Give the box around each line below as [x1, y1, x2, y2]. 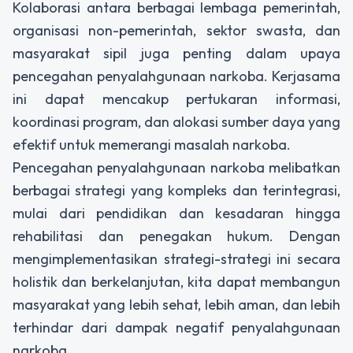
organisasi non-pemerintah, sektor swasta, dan [13, 20, 340, 39]
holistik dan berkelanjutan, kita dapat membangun [13, 272, 340, 291]
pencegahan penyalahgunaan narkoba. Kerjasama [13, 66, 340, 85]
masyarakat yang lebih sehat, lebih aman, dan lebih [13, 295, 340, 314]
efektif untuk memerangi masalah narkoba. [13, 135, 291, 154]
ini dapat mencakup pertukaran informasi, [13, 89, 340, 108]
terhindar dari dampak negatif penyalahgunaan [13, 318, 340, 336]
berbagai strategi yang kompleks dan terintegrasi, [13, 180, 340, 199]
